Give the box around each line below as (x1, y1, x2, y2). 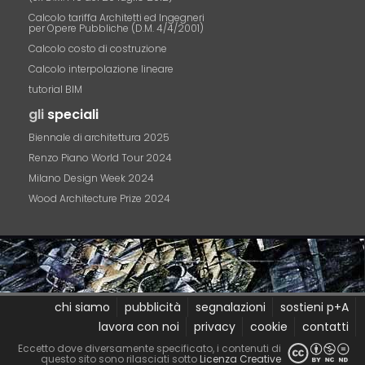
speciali (47, 105, 99, 124)
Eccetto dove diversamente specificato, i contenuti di (17, 341, 281, 355)
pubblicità (124, 299, 181, 315)
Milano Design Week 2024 (29, 171, 155, 185)
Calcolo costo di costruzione (29, 42, 168, 55)
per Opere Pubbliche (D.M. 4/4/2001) (29, 21, 204, 35)
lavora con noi (98, 319, 179, 335)
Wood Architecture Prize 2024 (29, 191, 171, 205)
